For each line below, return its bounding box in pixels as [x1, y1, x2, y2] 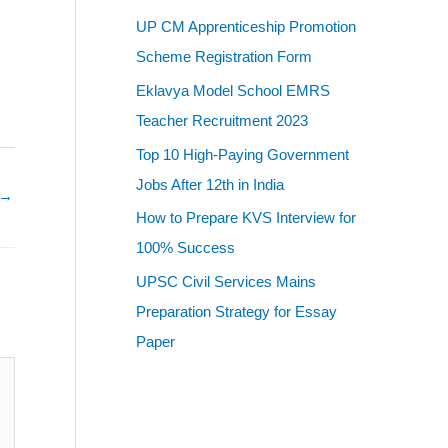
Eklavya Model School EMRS [136, 81, 330, 99]
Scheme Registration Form [136, 48, 312, 66]
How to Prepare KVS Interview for [136, 209, 356, 227]
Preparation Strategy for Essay [136, 303, 337, 321]
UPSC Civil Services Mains [136, 273, 316, 291]
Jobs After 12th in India [136, 175, 284, 193]
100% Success [136, 239, 235, 257]
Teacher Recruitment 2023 [136, 111, 308, 129]
